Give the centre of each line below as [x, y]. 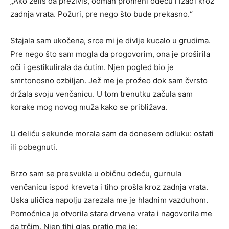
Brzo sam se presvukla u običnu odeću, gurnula [96, 173]
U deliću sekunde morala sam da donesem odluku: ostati [112, 133]
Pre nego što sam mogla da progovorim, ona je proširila [110, 54]
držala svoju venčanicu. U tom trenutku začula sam [101, 94]
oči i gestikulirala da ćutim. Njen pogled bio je [92, 67]
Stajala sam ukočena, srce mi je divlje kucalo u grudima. [110, 40]
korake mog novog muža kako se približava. [89, 107]
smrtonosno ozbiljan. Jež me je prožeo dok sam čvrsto [109, 80]
